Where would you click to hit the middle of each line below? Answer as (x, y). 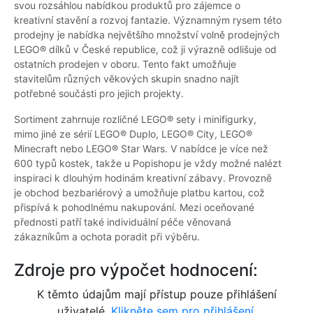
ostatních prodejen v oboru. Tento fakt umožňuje (125, 64)
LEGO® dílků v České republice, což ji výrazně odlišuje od (145, 50)
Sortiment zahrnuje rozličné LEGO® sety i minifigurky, (135, 119)
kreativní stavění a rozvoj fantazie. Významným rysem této (148, 20)
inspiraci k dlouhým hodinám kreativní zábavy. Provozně (143, 178)
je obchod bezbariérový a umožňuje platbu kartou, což (139, 193)
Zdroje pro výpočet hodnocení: (136, 270)
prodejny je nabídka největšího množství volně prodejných (147, 35)
